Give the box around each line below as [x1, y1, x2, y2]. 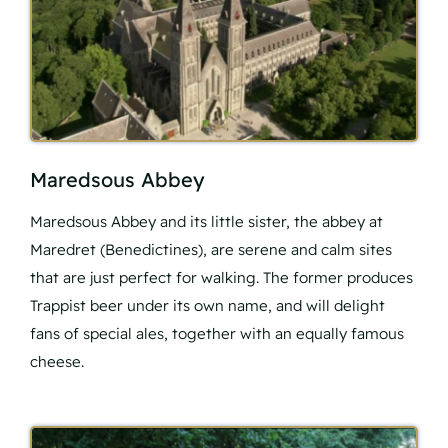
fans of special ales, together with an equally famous [30, 324, 404, 344]
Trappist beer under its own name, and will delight [30, 296, 385, 316]
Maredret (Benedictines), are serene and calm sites [30, 240, 392, 260]
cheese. [30, 352, 84, 372]
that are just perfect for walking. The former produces [30, 268, 413, 288]
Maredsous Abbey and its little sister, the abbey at [30, 212, 383, 232]
